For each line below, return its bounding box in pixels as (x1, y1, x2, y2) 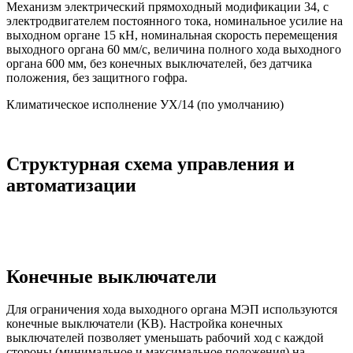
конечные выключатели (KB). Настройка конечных (6, 317, 283, 331)
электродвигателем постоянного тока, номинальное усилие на (6, 14, 343, 28)
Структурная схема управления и (6, 153, 295, 174)
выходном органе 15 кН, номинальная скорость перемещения (6, 28, 337, 43)
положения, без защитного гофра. (6, 71, 188, 85)
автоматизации (6, 174, 136, 195)
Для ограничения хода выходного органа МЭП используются (6, 303, 337, 317)
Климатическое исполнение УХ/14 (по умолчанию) (6, 98, 284, 112)
